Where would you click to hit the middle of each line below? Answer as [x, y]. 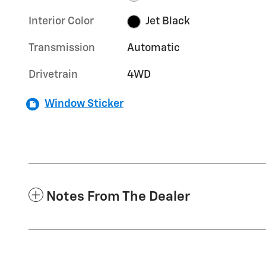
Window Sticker [84, 104]
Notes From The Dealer [118, 197]
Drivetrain [53, 75]
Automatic [154, 48]
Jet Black [167, 22]
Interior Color [61, 22]
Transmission [62, 48]
